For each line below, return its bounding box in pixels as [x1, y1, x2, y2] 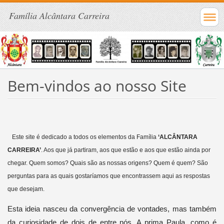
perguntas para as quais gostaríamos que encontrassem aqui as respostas [7, 172, 210, 179]
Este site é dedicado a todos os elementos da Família [11, 133, 156, 140]
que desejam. [7, 185, 44, 192]
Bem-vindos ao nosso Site [7, 75, 186, 96]
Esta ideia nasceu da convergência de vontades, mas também [7, 204, 217, 213]
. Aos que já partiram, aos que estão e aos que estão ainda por [40, 146, 210, 153]
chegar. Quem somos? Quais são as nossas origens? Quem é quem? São [7, 159, 208, 166]
